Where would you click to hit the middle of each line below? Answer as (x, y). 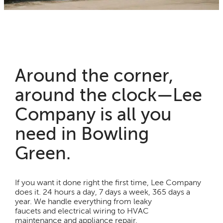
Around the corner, (94, 75)
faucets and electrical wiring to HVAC (82, 211)
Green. (43, 153)
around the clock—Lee (109, 95)
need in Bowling (82, 134)
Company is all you (94, 114)
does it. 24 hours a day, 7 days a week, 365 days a (103, 192)
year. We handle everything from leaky (84, 201)
